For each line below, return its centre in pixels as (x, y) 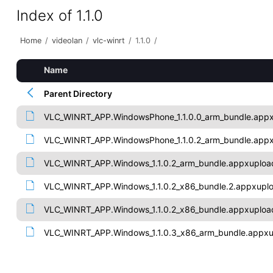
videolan (67, 41)
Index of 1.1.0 (59, 16)
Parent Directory (78, 94)
